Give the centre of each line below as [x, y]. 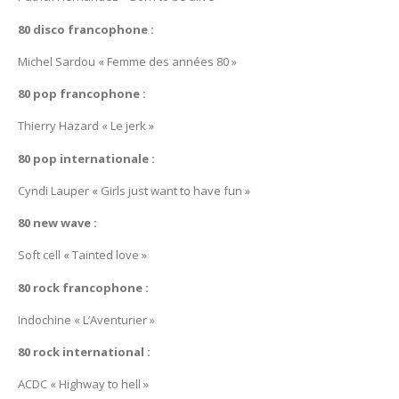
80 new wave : [57, 223]
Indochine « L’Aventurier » [86, 319]
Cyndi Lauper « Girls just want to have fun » [134, 190]
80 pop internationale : [86, 158]
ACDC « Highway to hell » [83, 384]
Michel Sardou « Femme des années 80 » [127, 61]
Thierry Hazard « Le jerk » [86, 126]
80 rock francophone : [83, 287]
